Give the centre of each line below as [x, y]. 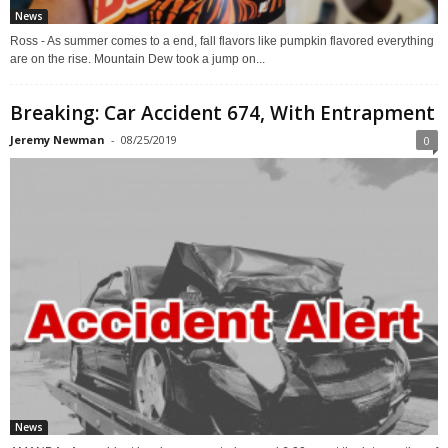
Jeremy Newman [57, 139]
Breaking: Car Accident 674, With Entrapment [222, 112]
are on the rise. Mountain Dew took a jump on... [137, 58]
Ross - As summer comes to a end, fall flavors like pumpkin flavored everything [222, 40]
